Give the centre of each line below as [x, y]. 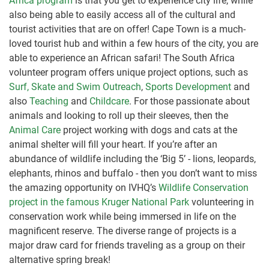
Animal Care [35, 130]
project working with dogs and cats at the [149, 130]
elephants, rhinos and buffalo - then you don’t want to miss [133, 174]
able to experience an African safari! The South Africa [122, 58]
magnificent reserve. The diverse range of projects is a [123, 231]
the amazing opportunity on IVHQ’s [84, 188]
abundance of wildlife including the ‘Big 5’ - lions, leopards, [132, 159]
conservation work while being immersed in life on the [122, 217]
